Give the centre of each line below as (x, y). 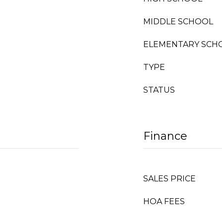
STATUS (159, 90)
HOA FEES (164, 201)
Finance (165, 136)
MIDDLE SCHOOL (178, 22)
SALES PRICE (169, 179)
